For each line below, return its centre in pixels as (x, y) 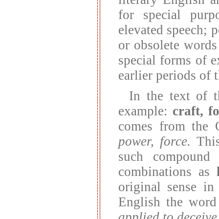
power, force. (154, 141)
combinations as (167, 171)
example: (146, 111)
